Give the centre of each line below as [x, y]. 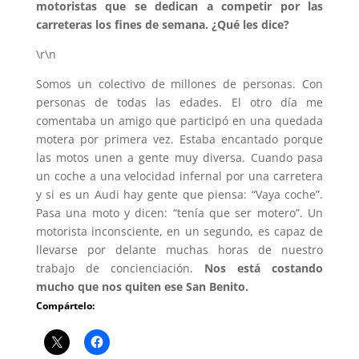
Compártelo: [65, 306]
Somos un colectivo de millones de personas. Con [179, 84]
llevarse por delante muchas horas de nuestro [179, 250]
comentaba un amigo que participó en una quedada [179, 121]
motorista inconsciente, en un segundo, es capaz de [179, 232]
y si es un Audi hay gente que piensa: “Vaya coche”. [179, 195]
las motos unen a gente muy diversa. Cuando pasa [179, 158]
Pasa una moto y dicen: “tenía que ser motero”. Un [179, 213]
